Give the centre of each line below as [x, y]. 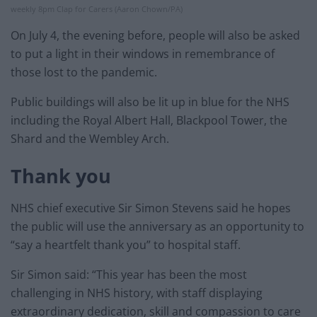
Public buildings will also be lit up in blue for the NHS [150, 102]
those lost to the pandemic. [84, 72]
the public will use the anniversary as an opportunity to [157, 226]
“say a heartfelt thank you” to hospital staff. [126, 244]
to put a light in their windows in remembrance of [143, 53]
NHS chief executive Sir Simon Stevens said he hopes [151, 208]
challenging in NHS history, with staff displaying [137, 293]
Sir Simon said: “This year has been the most [129, 274]
